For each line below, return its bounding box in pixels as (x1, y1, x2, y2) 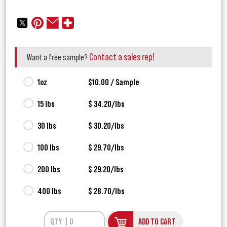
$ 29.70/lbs (88, 143, 124, 153)
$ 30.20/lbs (88, 121, 124, 131)
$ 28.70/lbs (88, 186, 125, 196)
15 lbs (37, 99, 55, 109)
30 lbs (37, 121, 56, 131)
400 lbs (37, 186, 61, 196)
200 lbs (37, 165, 60, 174)
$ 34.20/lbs (88, 99, 125, 109)
